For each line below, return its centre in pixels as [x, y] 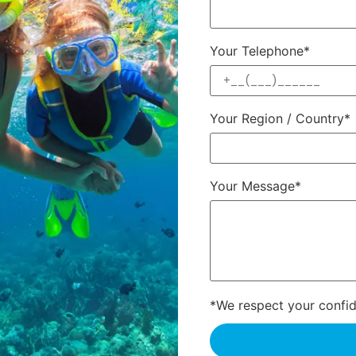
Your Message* [255, 186]
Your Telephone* [260, 51]
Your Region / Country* [280, 119]
